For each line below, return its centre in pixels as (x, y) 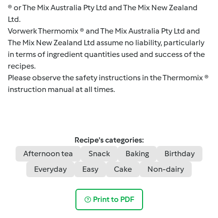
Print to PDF (114, 200)
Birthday (180, 153)
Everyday (50, 169)
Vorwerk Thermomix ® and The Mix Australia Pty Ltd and (104, 31)
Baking (137, 153)
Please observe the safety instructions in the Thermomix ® (108, 77)
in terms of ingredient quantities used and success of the (106, 54)
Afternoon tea (48, 153)
